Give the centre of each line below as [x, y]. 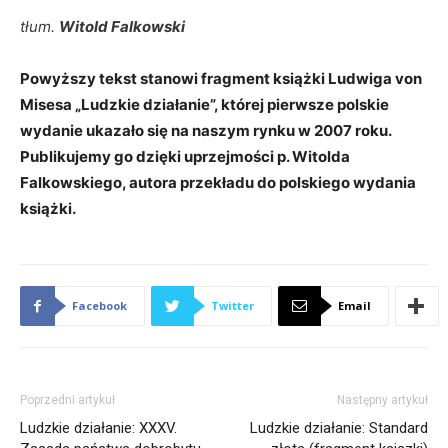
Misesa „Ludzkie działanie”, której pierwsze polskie [204, 104]
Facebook [99, 305]
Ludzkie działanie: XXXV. [98, 428]
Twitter [232, 305]
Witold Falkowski [122, 26]
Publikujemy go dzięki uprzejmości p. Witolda [185, 156]
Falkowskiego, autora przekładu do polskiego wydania [218, 182]
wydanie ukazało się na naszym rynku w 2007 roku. [205, 130]
